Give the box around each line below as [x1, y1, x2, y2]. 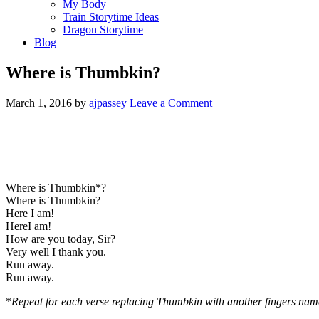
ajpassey [89, 96, 127, 109]
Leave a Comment [130, 96, 212, 109]
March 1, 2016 [6, 96, 72, 109]
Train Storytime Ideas [63, 11, 159, 23]
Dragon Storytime [63, 23, 143, 36]
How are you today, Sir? [6, 232, 115, 245]
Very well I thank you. [6, 245, 106, 258]
